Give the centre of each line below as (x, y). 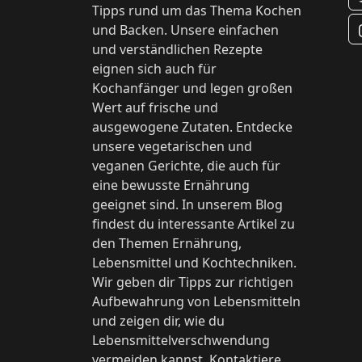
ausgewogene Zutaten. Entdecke (192, 127)
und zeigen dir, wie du (158, 321)
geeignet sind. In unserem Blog (187, 205)
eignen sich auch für (154, 69)
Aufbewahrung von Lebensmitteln (196, 302)
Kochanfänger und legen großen (192, 88)
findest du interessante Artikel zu (194, 224)
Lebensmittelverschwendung (181, 341)
